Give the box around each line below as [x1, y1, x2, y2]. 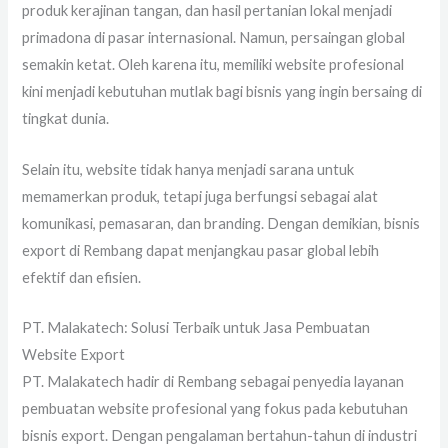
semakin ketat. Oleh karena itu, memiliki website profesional [22, 56, 405, 74]
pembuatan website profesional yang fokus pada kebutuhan [22, 400, 409, 418]
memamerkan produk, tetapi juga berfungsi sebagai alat [22, 187, 379, 205]
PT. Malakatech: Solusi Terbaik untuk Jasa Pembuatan [22, 319, 371, 337]
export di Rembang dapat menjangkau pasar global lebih [22, 241, 380, 259]
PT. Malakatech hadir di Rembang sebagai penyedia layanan [22, 373, 405, 391]
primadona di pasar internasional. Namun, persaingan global [22, 29, 406, 47]
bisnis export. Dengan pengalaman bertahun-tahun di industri [22, 427, 418, 445]
